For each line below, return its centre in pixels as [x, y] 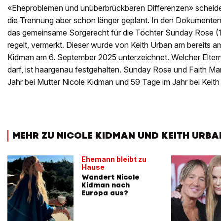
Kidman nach [106, 185]
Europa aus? [105, 193]
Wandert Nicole [110, 177]
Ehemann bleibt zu [114, 159]
